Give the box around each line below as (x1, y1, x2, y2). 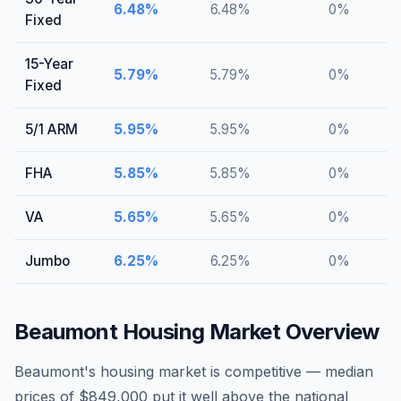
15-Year (25, 55, 73, 73)
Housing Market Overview (117, 319, 380, 345)
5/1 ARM (25, 121, 78, 138)
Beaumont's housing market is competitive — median (14, 363, 373, 380)
